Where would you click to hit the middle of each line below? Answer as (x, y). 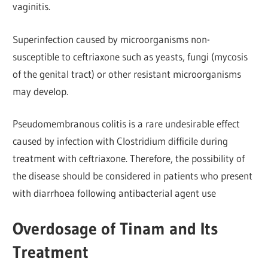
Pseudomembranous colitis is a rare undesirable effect (127, 124)
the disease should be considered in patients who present (133, 176)
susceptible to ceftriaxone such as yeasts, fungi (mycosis (130, 56)
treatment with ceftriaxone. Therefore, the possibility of (129, 159)
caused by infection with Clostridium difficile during (121, 141)
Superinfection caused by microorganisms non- (112, 39)
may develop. (41, 91)
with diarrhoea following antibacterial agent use (115, 193)
